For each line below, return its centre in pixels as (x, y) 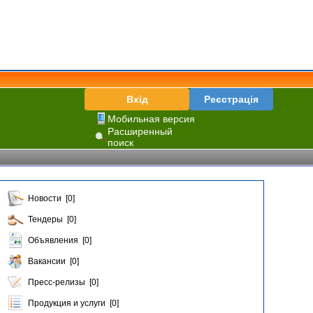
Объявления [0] (60, 240)
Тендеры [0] (52, 219)
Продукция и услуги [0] (73, 303)
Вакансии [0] (53, 261)
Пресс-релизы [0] (63, 282)
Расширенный (140, 131)
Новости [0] (51, 198)
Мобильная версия (151, 119)
